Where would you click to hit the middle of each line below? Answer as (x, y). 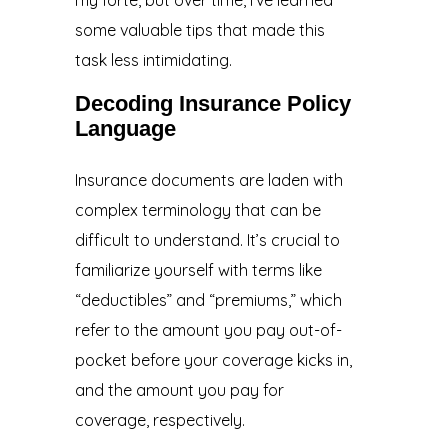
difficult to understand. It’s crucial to (207, 239)
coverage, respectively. (159, 419)
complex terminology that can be (197, 209)
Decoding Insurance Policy (212, 103)
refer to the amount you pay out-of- (208, 329)
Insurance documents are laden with (208, 179)
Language (125, 128)
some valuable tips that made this (199, 29)
